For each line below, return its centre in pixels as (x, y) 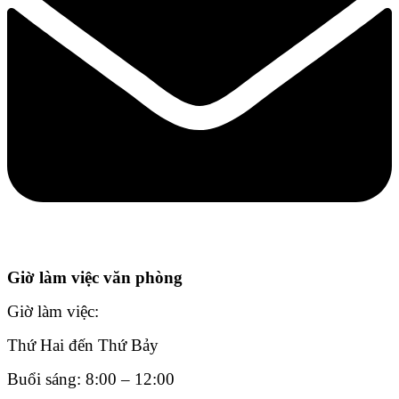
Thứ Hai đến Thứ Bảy (85, 346)
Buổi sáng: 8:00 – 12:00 (93, 379)
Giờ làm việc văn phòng (95, 278)
